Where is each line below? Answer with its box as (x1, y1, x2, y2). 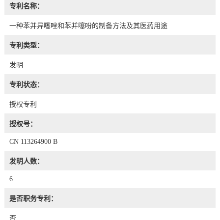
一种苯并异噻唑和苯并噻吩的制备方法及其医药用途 (9, 22, 167, 29)
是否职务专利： (9, 194, 57, 202)
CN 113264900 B (9, 137, 57, 145)
